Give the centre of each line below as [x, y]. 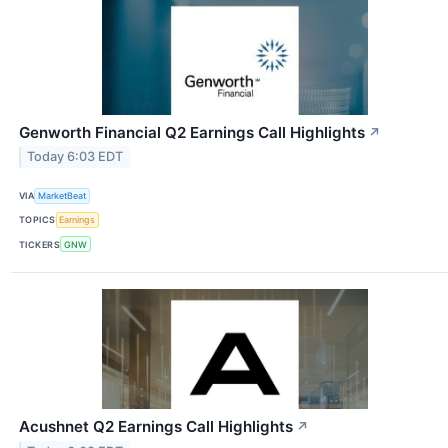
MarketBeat [62, 196]
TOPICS [37, 220]
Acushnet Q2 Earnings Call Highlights [156, 427]
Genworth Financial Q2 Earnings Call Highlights [192, 132]
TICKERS [40, 244]
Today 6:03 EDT [75, 157]
